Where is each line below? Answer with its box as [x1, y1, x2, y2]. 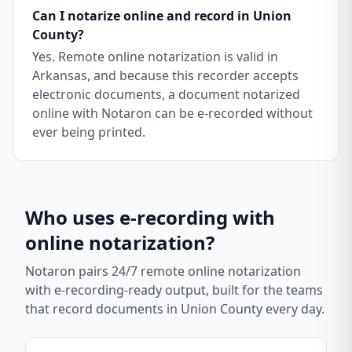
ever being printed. [32, 123, 145, 141]
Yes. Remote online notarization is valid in [32, 48, 278, 65]
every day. [262, 300, 324, 317]
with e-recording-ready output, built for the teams [25, 281, 323, 299]
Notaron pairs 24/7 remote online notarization [25, 262, 301, 280]
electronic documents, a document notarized [32, 86, 300, 103]
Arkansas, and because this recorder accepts [32, 67, 299, 84]
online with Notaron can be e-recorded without [32, 104, 313, 122]
